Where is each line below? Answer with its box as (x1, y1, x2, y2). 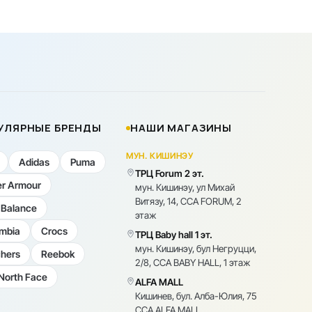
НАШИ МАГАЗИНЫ (130, 121, 233, 135)
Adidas (18, 156, 49, 169)
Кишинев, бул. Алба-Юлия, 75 (135, 290, 258, 302)
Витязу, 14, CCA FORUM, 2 (135, 196, 242, 208)
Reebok (40, 248, 75, 260)
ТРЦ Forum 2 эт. (135, 168, 205, 180)
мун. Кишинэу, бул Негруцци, (135, 243, 257, 255)
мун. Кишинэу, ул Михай (135, 182, 235, 194)
